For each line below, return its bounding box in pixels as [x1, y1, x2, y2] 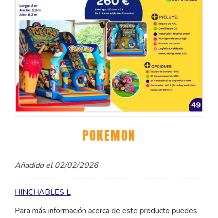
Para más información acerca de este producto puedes [15, 205, 197, 217]
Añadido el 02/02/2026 [15, 160, 98, 171]
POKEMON [82, 126, 136, 145]
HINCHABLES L [15, 187, 71, 198]
